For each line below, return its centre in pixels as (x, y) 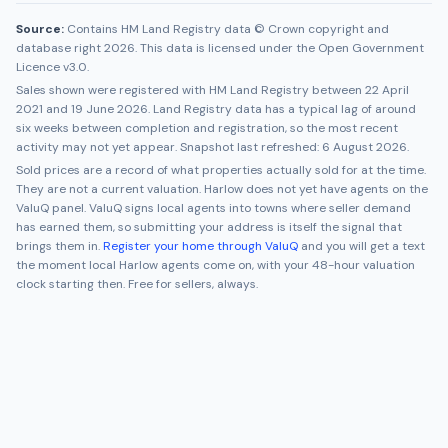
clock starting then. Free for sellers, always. (137, 284)
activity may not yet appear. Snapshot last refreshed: (169, 147)
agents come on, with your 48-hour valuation (286, 265)
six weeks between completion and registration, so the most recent (207, 128)
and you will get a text (363, 246)
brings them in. (58, 246)
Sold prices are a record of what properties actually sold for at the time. (221, 170)
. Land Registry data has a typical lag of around (282, 109)
